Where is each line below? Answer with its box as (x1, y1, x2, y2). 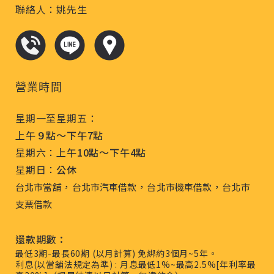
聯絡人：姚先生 (15, 2, 87, 17)
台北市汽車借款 (72, 180, 137, 193)
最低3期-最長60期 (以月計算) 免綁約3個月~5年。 (15, 247, 218, 259)
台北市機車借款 (147, 180, 212, 193)
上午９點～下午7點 (15, 128, 104, 143)
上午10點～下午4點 (56, 145, 147, 160)
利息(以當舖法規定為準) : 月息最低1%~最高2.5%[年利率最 (15, 258, 256, 270)
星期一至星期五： (15, 111, 98, 125)
